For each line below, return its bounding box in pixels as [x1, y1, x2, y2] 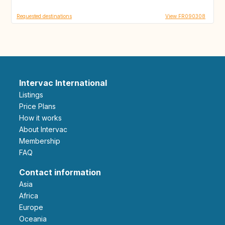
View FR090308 [165, 13, 205, 19]
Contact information [19, 167, 101, 177]
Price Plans [24, 101, 56, 110]
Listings [23, 90, 43, 99]
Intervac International [19, 77, 107, 88]
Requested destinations [17, 13, 72, 19]
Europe [23, 202, 43, 211]
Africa [24, 191, 38, 200]
